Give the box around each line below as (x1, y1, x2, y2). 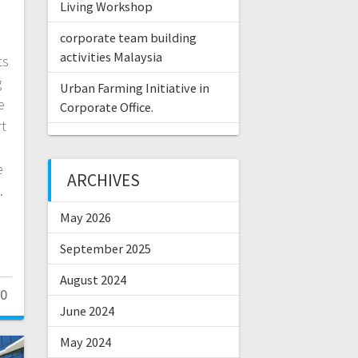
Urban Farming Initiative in (59, 80, 209, 97)
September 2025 (59, 241, 151, 257)
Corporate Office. (59, 99, 153, 116)
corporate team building (59, 30, 197, 46)
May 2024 (59, 334, 111, 351)
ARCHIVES (66, 169, 140, 192)
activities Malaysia (59, 49, 162, 66)
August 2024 (59, 272, 126, 288)
